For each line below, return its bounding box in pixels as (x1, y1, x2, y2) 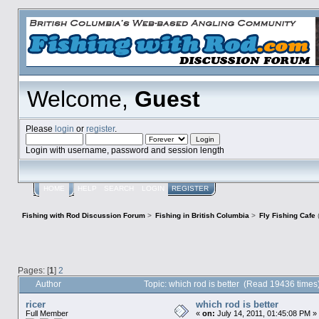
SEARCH (104, 184, 135, 193)
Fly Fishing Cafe (259, 211, 316, 219)
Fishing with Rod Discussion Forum (21, 211, 145, 219)
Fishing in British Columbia (155, 211, 250, 219)
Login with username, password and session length (25, 145, 224, 155)
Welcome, (27, 86, 135, 113)
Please (25, 123, 55, 133)
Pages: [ (17, 265, 49, 275)
